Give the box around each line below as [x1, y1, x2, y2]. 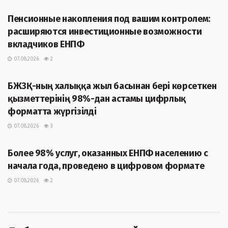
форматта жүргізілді [8, 106, 97, 118]
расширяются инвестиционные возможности [8, 26, 202, 38]
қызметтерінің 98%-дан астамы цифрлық [8, 93, 186, 105]
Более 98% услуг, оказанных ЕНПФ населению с [8, 148, 208, 159]
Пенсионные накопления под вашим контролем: [8, 13, 210, 25]
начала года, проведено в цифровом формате [8, 160, 205, 172]
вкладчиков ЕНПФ [8, 39, 84, 50]
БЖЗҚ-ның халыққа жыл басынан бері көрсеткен [8, 80, 217, 92]
